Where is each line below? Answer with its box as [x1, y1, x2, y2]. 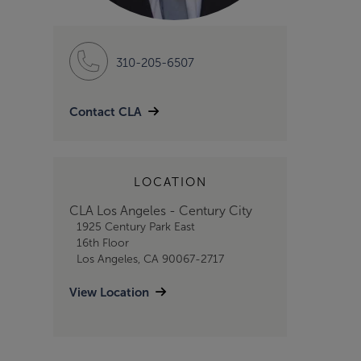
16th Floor [76, 237, 129, 249]
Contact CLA [69, 105, 142, 119]
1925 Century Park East [76, 221, 195, 233]
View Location [69, 285, 149, 299]
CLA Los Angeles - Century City [69, 204, 252, 218]
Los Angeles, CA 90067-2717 [76, 253, 224, 265]
